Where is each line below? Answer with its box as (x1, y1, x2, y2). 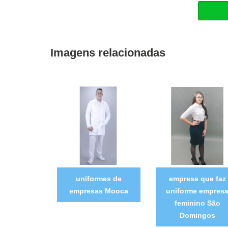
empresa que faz (168, 174, 226, 183)
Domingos (179, 211, 215, 219)
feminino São (174, 198, 220, 207)
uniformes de (75, 174, 122, 183)
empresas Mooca (69, 186, 128, 195)
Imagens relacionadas (50, 46, 165, 59)
